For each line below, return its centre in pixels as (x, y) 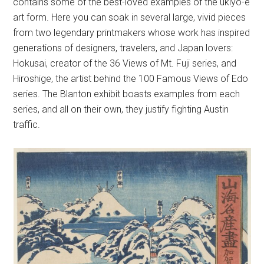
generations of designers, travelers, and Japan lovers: (123, 48)
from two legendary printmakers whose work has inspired (132, 33)
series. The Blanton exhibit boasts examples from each (127, 94)
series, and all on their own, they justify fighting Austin (121, 110)
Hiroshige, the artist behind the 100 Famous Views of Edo (131, 79)
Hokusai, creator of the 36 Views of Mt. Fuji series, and (125, 64)
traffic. (27, 125)
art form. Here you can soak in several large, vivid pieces (130, 18)
